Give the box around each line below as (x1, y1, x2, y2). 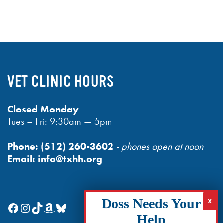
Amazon (43, 199, 83, 215)
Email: (7, 152, 36, 165)
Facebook (7, 199, 54, 215)
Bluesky (55, 199, 90, 215)
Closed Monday (7, 102, 79, 115)
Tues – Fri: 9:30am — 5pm (7, 114, 112, 128)
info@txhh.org (38, 152, 103, 165)
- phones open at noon (113, 139, 204, 153)
